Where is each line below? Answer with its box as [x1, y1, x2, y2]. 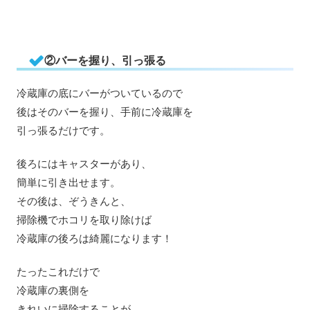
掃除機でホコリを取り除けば [17, 213, 152, 226]
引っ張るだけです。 [17, 124, 110, 136]
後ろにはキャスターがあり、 [17, 157, 152, 170]
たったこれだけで [17, 265, 100, 277]
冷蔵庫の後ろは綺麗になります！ [17, 232, 172, 244]
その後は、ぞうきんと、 [17, 194, 131, 207]
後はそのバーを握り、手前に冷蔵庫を [17, 105, 193, 118]
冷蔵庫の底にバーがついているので [17, 86, 183, 99]
